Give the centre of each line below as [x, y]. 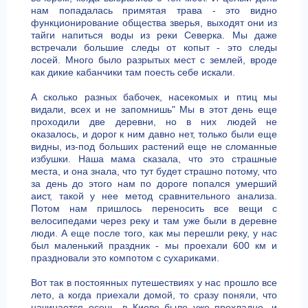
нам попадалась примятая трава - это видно [154, 10]
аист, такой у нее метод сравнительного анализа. [154, 196]
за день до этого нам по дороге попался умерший [154, 184]
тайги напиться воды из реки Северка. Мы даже [154, 35]
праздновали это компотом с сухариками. [125, 258]
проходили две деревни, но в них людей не [154, 122]
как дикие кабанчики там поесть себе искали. [133, 72]
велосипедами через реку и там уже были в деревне [154, 221]
